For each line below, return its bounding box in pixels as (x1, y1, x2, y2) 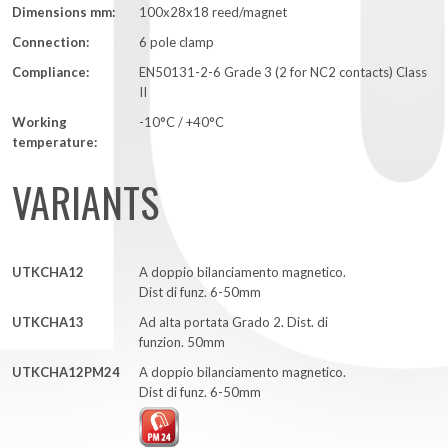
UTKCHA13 (12, 314, 84, 331)
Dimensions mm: (12, 4, 115, 21)
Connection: (12, 34, 89, 51)
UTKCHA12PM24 (12, 364, 120, 381)
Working (12, 114, 67, 131)
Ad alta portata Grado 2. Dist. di (139, 314, 329, 331)
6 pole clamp (139, 34, 215, 51)
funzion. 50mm (139, 334, 226, 351)
